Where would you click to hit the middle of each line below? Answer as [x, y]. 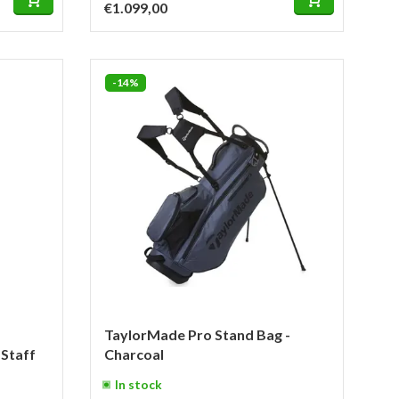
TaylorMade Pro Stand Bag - [197, 334]
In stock [138, 385]
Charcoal [134, 354]
